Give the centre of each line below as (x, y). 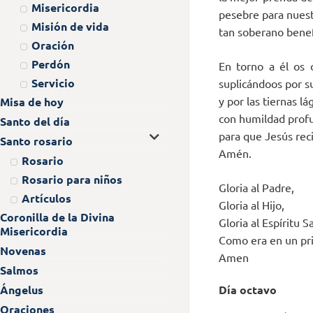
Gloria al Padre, (256, 188)
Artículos (46, 198)
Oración (53, 45)
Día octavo (248, 290)
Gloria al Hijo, (252, 205)
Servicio (53, 82)
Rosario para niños (72, 179)
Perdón (51, 64)
